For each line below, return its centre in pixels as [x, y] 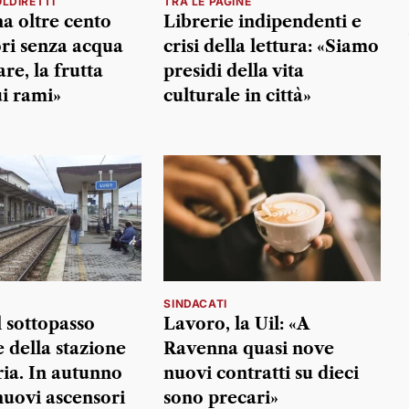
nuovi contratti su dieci [262, 373]
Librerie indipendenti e [263, 22]
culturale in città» [238, 96]
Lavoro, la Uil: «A [236, 324]
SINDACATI [195, 303]
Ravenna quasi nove [249, 348]
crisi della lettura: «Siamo [272, 47]
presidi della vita [234, 72]
